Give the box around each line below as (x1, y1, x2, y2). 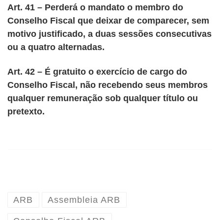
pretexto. (7, 106, 45, 116)
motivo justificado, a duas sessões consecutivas (7, 29, 212, 39)
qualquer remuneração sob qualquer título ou (7, 93, 198, 103)
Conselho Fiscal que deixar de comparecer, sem (7, 16, 209, 26)
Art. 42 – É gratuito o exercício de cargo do (7, 66, 187, 77)
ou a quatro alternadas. (7, 42, 105, 53)
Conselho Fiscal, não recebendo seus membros (7, 80, 208, 90)
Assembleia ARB (48, 195, 121, 205)
